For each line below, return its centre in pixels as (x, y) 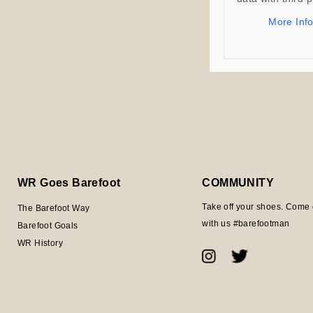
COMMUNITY (238, 183)
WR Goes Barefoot (69, 183)
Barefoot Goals (48, 226)
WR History (40, 243)
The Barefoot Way (54, 208)
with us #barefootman (246, 224)
